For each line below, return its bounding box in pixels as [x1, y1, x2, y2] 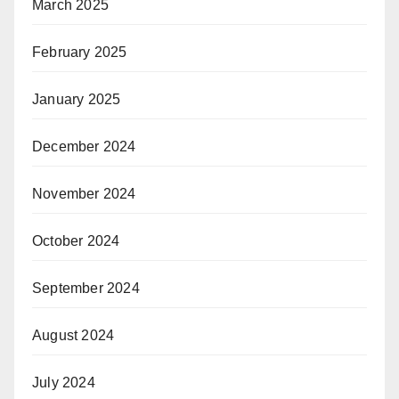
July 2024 [32, 374, 95, 390]
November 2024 [32, 185, 136, 201]
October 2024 [32, 232, 120, 248]
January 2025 [32, 91, 121, 107]
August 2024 [32, 327, 115, 343]
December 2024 [32, 138, 136, 154]
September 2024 [32, 280, 140, 296]
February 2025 [32, 44, 127, 60]
